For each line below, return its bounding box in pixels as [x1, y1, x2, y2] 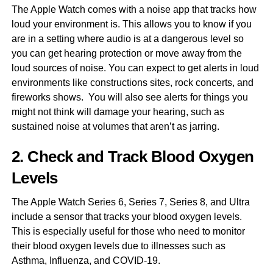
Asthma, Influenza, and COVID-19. [11, 255, 165, 266]
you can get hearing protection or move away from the [11, 48, 242, 59]
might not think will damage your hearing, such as [11, 107, 224, 118]
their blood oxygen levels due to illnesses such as [11, 241, 225, 252]
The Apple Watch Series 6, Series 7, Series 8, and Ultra [11, 197, 250, 208]
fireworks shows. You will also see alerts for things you [11, 92, 248, 103]
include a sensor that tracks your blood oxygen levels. [11, 211, 242, 222]
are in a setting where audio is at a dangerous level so [11, 34, 244, 44]
